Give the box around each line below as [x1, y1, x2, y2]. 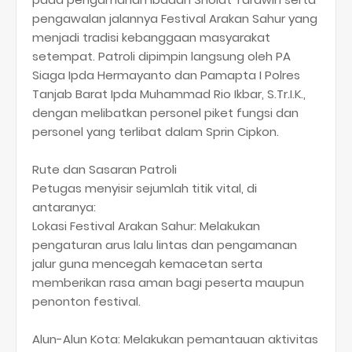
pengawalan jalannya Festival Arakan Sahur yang [32, 9, 317, 27]
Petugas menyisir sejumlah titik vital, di [32, 179, 257, 196]
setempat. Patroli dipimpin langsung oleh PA [32, 47, 291, 64]
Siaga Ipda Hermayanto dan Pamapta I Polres [32, 66, 300, 83]
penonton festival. [32, 292, 141, 310]
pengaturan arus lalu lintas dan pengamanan [32, 236, 297, 253]
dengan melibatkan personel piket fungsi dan [32, 104, 299, 121]
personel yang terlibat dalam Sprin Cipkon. [32, 123, 279, 140]
